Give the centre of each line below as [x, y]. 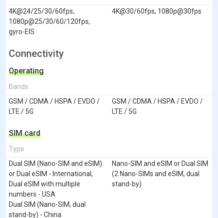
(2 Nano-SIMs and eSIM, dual [156, 173]
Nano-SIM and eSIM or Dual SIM [160, 163]
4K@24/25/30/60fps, [42, 11]
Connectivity [36, 53]
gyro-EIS [22, 31]
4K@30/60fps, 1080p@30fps [157, 11]
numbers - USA [32, 194]
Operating [26, 71]
